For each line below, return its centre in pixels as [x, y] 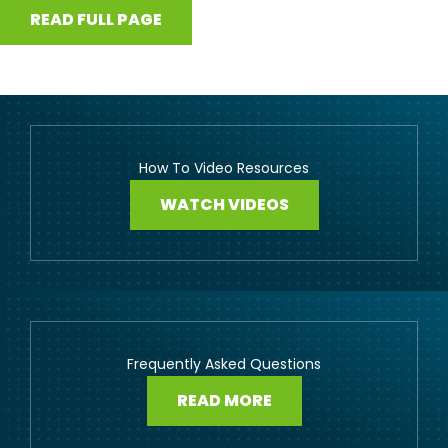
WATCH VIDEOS [224, 204]
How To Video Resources [224, 167]
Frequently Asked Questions [224, 363]
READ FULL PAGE [96, 19]
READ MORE [224, 400]
